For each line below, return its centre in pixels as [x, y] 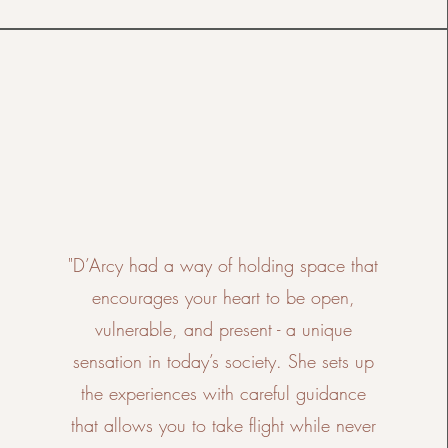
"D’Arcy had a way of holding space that [223, 265]
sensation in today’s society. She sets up [223, 361]
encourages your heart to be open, [223, 297]
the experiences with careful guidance [223, 393]
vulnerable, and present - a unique [223, 329]
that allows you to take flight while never [223, 425]
